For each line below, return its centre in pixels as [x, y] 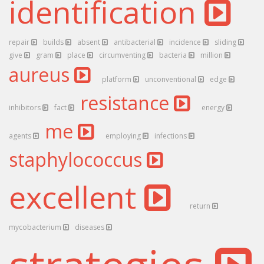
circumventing [123, 55]
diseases [90, 227]
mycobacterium [36, 227]
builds [54, 42]
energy [214, 108]
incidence [186, 42]
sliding [226, 42]
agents [21, 136]
